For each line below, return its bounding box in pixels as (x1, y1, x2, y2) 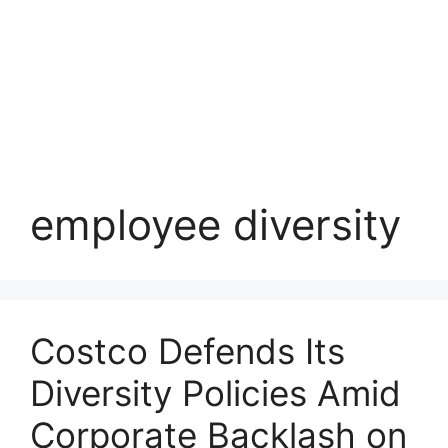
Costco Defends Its (30, 330, 345, 372)
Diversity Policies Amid (30, 372, 401, 414)
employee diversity (30, 199, 401, 250)
